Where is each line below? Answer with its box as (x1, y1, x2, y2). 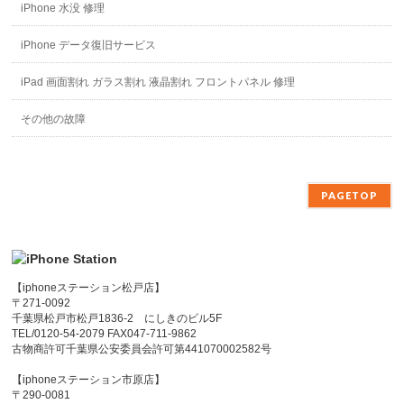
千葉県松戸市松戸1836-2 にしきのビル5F (12, 311, 223, 325)
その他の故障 (21, 112, 87, 125)
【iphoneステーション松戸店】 (12, 280, 166, 294)
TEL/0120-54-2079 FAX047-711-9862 (12, 326, 197, 340)
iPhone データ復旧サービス (21, 38, 157, 51)
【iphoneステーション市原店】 (12, 372, 166, 386)
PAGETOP (320, 188, 378, 201)
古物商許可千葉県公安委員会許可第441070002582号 (12, 342, 272, 355)
